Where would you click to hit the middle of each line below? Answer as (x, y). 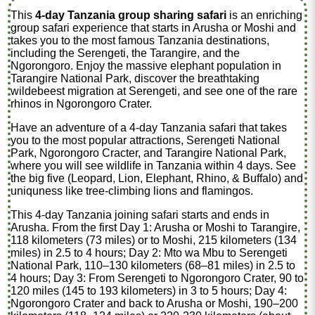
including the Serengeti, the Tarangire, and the (126, 53)
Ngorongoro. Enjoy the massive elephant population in (146, 65)
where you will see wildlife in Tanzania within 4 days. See (154, 165)
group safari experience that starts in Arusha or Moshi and (154, 27)
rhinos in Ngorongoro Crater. (82, 103)
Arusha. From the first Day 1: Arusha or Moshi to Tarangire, (156, 227)
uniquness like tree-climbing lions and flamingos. (132, 191)
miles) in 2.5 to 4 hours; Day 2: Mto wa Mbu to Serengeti (149, 252)
